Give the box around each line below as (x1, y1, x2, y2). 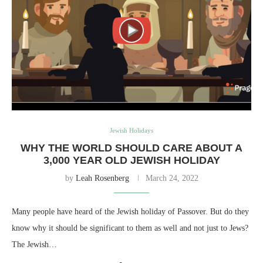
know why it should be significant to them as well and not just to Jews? (12, 223, 248, 232)
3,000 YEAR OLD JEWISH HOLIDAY (43, 154, 220, 166)
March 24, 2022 (145, 173, 198, 183)
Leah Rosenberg (75, 173, 129, 183)
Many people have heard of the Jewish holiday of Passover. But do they (12, 207, 249, 216)
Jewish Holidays (110, 126, 153, 134)
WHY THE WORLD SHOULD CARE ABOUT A (21, 141, 242, 154)
